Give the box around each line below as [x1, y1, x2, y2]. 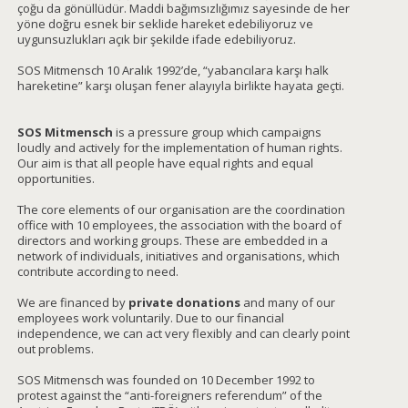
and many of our [240, 293, 335, 311]
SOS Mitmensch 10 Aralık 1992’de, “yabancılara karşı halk [17, 61, 329, 78]
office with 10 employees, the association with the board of [17, 216, 342, 233]
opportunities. [17, 169, 95, 187]
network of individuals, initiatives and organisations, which [17, 247, 340, 264]
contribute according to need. [17, 262, 178, 280]
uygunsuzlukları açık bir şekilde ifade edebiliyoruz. [17, 30, 296, 47]
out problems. [17, 340, 94, 357]
